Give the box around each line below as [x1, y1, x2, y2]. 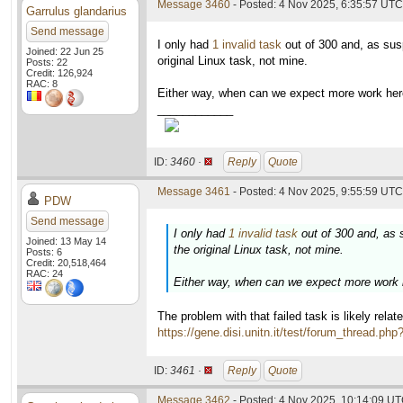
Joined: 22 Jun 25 [26, 46, 103, 57]
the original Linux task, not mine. [174, 243, 344, 256]
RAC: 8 [26, 78, 58, 89]
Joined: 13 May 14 [26, 236, 106, 246]
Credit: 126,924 [26, 67, 93, 78]
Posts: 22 [26, 57, 67, 67]
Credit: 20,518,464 [26, 257, 106, 268]
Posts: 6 [26, 246, 62, 257]
